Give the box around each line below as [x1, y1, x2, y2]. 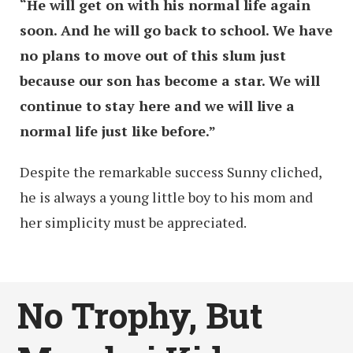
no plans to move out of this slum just [20, 46, 286, 65]
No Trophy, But [17, 292, 264, 338]
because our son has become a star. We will [20, 71, 320, 91]
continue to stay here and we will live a [20, 96, 295, 116]
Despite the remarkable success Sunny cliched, [20, 162, 321, 182]
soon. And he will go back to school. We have [20, 20, 333, 40]
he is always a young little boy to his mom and [20, 188, 313, 207]
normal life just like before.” [20, 121, 216, 141]
